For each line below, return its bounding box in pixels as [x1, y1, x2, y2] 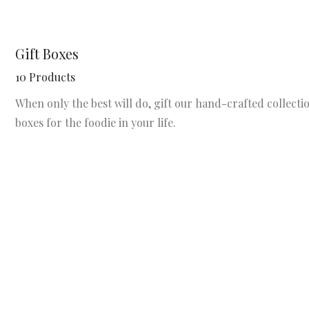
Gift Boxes [15, 44, 79, 63]
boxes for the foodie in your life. [15, 115, 176, 130]
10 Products [15, 70, 75, 84]
